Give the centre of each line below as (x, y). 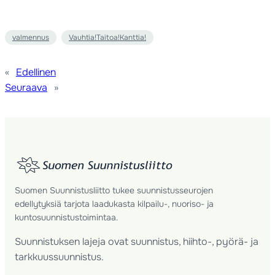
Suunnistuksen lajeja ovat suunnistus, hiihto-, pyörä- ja (137, 242)
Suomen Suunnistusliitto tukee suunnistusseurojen (114, 191)
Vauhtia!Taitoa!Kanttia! (107, 38)
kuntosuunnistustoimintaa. (66, 218)
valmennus (31, 38)
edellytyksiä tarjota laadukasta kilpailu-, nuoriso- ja (114, 204)
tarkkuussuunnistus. (59, 257)
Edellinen (36, 72)
